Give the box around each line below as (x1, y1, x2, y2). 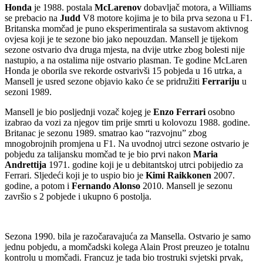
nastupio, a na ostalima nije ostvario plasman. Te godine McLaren (5, 55, 247, 65)
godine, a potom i (5, 180, 72, 191)
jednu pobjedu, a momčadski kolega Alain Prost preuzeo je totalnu (5, 241, 249, 252)
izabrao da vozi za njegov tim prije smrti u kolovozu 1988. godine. (5, 117, 250, 127)
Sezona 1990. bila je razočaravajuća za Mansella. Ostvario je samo (5, 231, 251, 241)
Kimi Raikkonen (146, 170, 211, 180)
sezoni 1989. (5, 86, 52, 97)
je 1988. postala (32, 2, 95, 12)
